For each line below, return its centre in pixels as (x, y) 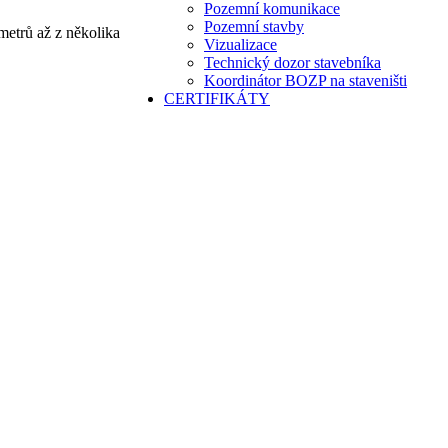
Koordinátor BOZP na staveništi (305, 80)
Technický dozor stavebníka (292, 62)
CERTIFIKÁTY (217, 98)
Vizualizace (240, 44)
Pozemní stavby (254, 26)
